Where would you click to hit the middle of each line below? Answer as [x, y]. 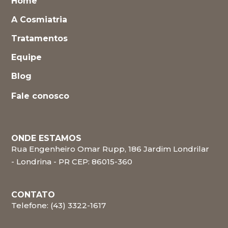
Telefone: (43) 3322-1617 [59, 205]
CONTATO [33, 194]
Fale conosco [40, 96]
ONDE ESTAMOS [46, 138]
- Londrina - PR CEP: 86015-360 [72, 161]
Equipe [26, 57]
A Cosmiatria [39, 19]
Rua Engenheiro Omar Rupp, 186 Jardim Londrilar [110, 149]
